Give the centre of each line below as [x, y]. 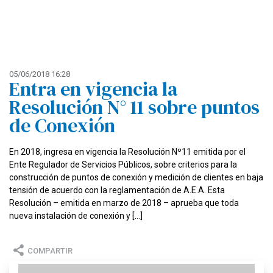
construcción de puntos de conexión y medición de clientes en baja [136, 177]
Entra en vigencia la [93, 89]
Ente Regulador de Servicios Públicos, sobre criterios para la [123, 165]
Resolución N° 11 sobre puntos [134, 107]
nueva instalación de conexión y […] [76, 216]
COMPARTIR [50, 251]
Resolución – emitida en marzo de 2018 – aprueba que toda [124, 203]
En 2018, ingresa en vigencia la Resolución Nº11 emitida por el [127, 152]
